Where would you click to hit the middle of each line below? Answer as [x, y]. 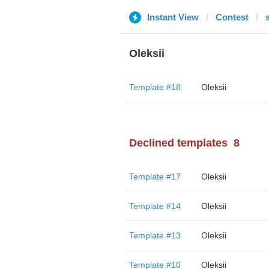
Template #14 [155, 206]
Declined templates [178, 143]
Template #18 [155, 87]
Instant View [173, 17]
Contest [232, 17]
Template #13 [155, 235]
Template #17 [155, 177]
